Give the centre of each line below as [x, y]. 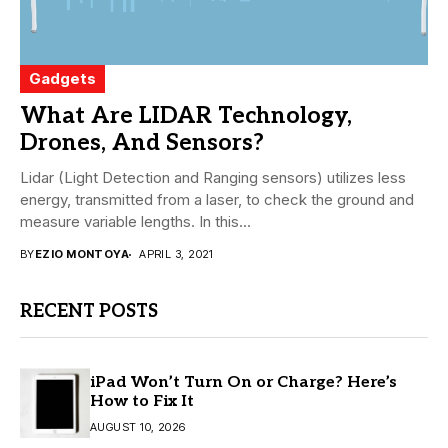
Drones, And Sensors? [142, 143]
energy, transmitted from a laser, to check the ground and [217, 200]
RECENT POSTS [89, 312]
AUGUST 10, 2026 [138, 426]
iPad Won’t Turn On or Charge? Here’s [243, 382]
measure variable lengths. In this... [135, 222]
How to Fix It [142, 401]
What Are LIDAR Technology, [186, 116]
